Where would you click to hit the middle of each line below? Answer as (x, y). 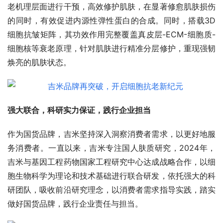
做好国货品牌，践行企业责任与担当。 (75, 204)
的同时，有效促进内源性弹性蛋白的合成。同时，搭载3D (111, 21)
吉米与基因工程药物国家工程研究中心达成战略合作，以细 (111, 162)
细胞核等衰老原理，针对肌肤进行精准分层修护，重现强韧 (111, 49)
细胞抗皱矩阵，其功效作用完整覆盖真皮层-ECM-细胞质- (111, 35)
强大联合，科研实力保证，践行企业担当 (79, 110)
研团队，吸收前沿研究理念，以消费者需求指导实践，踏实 (111, 190)
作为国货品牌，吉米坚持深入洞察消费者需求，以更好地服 (111, 134)
